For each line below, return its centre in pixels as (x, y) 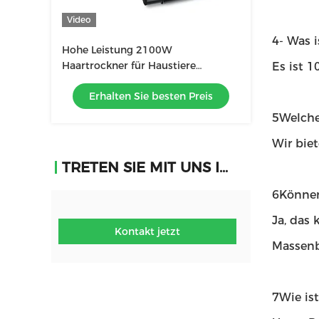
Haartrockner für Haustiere (129, 66)
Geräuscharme (98, 81)
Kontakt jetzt (147, 231)
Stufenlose (88, 113)
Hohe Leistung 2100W (117, 50)
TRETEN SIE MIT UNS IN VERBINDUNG (224, 167)
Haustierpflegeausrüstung (127, 97)
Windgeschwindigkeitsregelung (141, 128)
